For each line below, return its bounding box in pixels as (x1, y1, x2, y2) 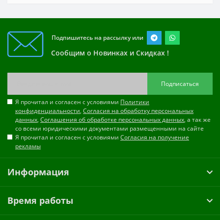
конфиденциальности (15, 107, 80, 115)
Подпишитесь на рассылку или (52, 33, 143, 42)
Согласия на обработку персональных (83, 107, 193, 115)
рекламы (15, 142, 41, 151)
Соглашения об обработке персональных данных (40, 115, 184, 124)
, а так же (184, 115, 211, 124)
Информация (7, 166, 69, 178)
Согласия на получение (120, 133, 189, 142)
